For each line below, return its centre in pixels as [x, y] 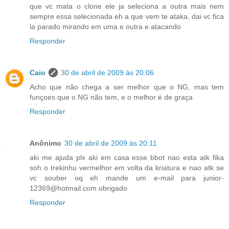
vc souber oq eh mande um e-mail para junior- [127, 178]
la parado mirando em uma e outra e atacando [105, 27]
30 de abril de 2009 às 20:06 [107, 73]
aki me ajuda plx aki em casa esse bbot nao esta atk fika [127, 158]
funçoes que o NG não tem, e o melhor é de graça [111, 97]
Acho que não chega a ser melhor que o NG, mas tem [127, 87]
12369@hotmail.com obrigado [78, 188]
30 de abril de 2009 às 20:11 [111, 143]
